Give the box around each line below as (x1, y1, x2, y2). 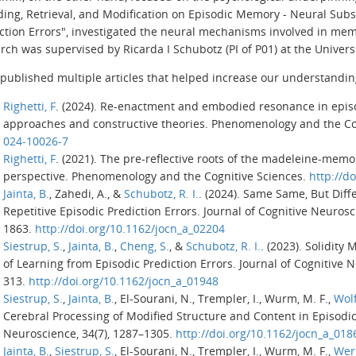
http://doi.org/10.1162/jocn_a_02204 (35, 220, 225, 236)
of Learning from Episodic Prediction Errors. (3, 255, 236, 271)
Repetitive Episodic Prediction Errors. (3, 203, 200, 219)
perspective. (3, 168, 68, 184)
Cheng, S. (120, 238, 169, 253)
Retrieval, (23, 6, 75, 21)
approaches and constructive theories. (3, 115, 208, 131)
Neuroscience (3, 325, 76, 341)
